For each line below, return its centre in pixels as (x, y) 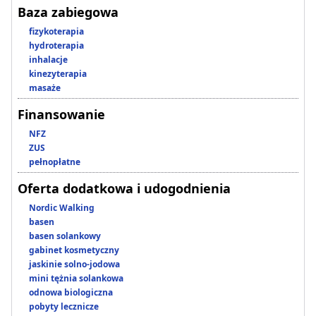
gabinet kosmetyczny (74, 250)
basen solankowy (65, 236)
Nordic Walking (62, 208)
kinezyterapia (58, 74)
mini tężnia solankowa (76, 279)
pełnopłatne (55, 162)
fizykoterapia (56, 32)
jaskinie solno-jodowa (74, 265)
